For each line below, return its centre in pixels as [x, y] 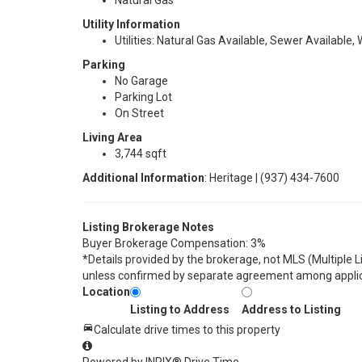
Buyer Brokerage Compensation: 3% [174, 243]
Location [106, 292]
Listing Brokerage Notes [148, 227]
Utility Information [131, 24]
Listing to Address [180, 309]
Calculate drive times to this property [187, 330]
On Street [139, 113]
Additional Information [143, 178]
